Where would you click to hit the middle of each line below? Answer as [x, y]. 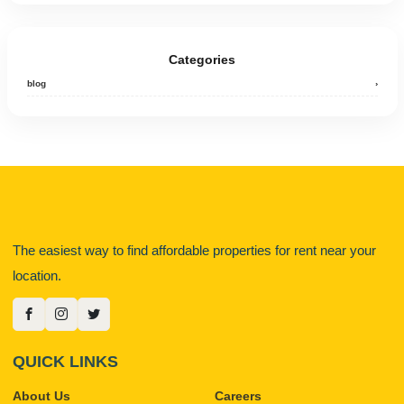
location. [37, 275]
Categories [202, 59]
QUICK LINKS [65, 361]
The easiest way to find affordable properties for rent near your [194, 250]
